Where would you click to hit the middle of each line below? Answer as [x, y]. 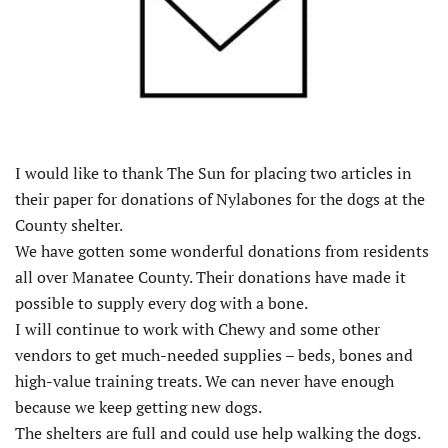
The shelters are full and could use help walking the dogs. [217, 433]
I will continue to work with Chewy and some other [197, 329]
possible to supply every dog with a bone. [161, 303]
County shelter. [69, 225]
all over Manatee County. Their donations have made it [210, 277]
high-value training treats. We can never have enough [204, 381]
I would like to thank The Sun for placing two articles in [213, 173]
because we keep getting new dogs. [138, 407]
